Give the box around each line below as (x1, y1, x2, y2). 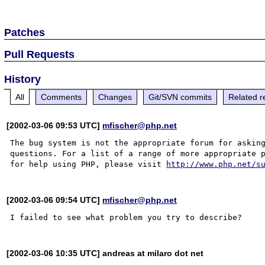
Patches (4, 26, 46, 38)
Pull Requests (4, 48, 75, 60)
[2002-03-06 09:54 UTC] (7, 195, 103, 205)
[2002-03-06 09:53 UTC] (7, 120, 103, 130)
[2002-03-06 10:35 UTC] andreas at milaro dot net (7, 248, 204, 258)
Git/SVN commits (148, 92, 212, 102)
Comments (41, 92, 82, 102)
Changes (98, 92, 132, 102)
